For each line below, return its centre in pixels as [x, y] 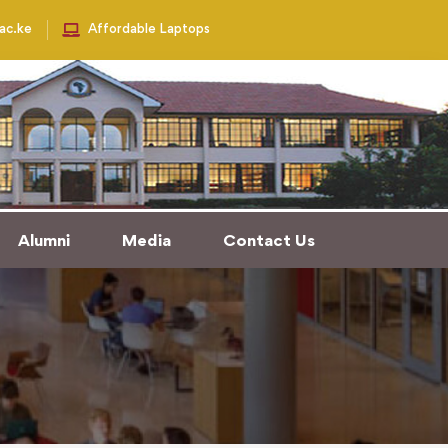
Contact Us [269, 240]
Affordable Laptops [148, 28]
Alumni [44, 240]
